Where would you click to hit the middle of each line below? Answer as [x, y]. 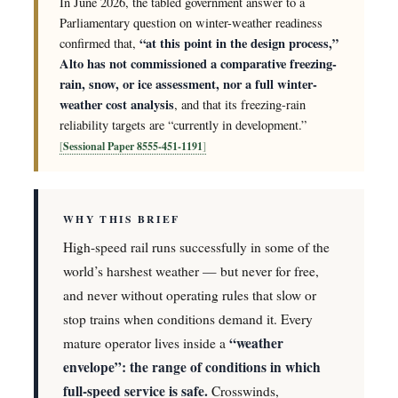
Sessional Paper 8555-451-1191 [133, 147]
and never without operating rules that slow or [190, 295]
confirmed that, [99, 44]
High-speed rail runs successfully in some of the [196, 247]
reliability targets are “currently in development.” [183, 125]
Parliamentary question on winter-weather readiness [191, 23]
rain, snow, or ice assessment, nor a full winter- [188, 84]
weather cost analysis [117, 105]
